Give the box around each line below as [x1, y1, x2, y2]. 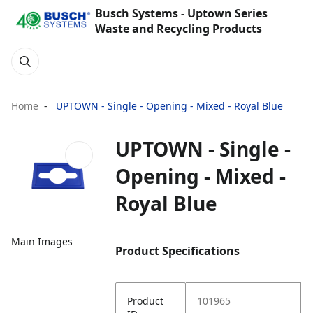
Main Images [11, 235, 73, 249]
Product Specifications [115, 243, 240, 259]
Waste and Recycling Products [95, 21, 262, 36]
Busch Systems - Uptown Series [95, 6, 268, 21]
